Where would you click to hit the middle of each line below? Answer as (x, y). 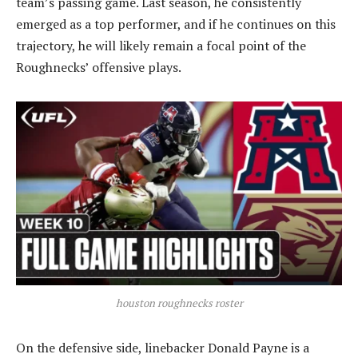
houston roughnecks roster (179, 303)
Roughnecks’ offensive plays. (99, 67)
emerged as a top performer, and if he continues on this (176, 24)
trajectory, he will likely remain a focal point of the (161, 45)
